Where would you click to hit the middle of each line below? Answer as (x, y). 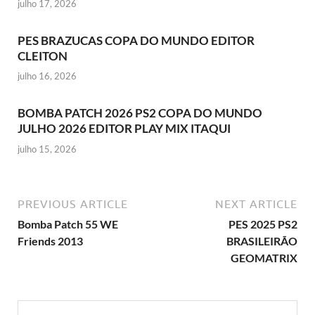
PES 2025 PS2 (263, 224)
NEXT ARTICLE (256, 204)
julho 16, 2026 (47, 76)
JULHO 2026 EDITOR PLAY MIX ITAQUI (124, 129)
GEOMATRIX (264, 257)
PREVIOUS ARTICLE (73, 204)
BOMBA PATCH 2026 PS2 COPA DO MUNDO (140, 113)
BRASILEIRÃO (262, 240)
